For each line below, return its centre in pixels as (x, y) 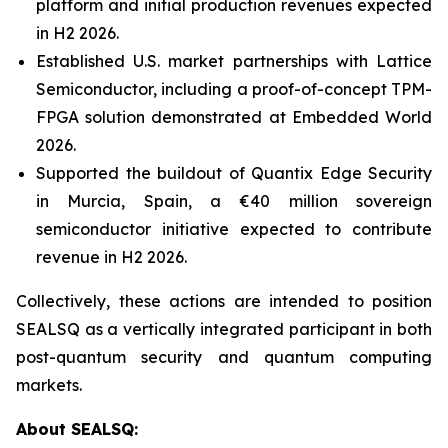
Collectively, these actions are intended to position (224, 301)
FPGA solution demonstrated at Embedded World (234, 117)
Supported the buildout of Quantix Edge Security (234, 173)
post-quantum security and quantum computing (224, 357)
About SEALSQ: (77, 429)
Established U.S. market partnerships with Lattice (234, 61)
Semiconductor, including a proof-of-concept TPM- (234, 89)
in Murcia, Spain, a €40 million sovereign (234, 201)
